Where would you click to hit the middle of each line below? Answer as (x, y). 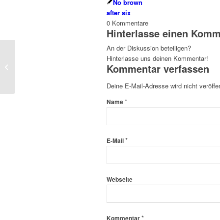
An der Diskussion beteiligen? (149, 48)
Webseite (120, 180)
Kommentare (130, 23)
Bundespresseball (42, 72)
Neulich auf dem (40, 61)
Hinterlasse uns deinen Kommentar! (157, 58)
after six (119, 13)
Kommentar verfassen (158, 69)
